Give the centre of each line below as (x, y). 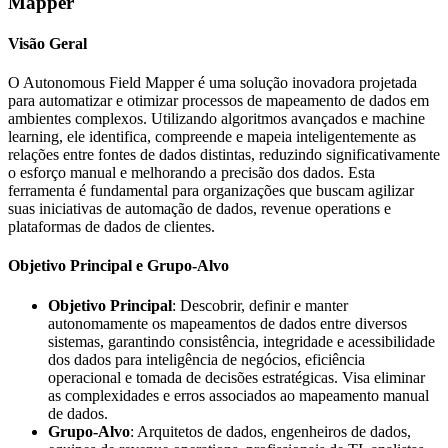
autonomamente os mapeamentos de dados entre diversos (227, 323)
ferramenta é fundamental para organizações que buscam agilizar (211, 191)
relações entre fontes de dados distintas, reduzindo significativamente (224, 155)
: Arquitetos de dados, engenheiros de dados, (270, 431)
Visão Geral (47, 43)
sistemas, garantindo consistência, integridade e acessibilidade (241, 341)
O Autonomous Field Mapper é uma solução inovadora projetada (212, 83)
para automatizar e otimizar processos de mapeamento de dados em (218, 101)
